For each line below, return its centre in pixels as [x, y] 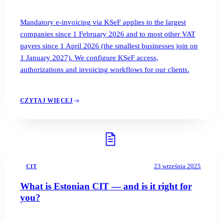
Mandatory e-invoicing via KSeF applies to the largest [103, 22]
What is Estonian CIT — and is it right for [106, 186]
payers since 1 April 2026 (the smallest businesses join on [109, 46]
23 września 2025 [178, 166]
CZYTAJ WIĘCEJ [46, 101]
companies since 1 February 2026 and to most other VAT [108, 34]
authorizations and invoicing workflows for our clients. [105, 69]
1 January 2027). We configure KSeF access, [89, 57]
